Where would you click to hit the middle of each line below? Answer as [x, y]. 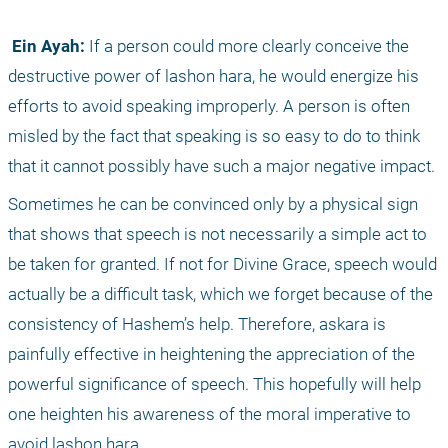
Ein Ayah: [48, 46]
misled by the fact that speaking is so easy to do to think [214, 136]
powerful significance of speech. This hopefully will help [214, 384]
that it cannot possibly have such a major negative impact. [221, 166]
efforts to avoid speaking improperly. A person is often [209, 106]
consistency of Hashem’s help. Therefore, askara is [197, 324]
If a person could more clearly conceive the [247, 46]
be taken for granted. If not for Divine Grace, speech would [222, 264]
